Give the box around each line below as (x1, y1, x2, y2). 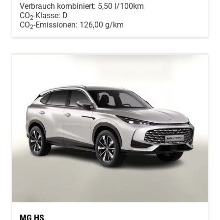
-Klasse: (33, 11, 60, 21)
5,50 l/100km (98, 1, 144, 11)
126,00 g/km (80, 20, 124, 30)
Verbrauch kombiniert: (20, 1, 98, 11)
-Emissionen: (33, 20, 80, 30)
